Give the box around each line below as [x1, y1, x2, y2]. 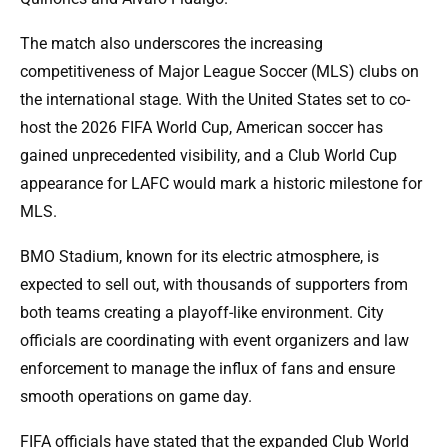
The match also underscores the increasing [20, 34, 323, 54]
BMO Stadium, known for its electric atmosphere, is [20, 247, 379, 267]
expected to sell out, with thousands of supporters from [20, 275, 408, 295]
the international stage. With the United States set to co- [20, 90, 410, 110]
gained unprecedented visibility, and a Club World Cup [20, 146, 397, 166]
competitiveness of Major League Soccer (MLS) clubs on [20, 62, 419, 82]
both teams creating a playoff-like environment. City [20, 303, 384, 323]
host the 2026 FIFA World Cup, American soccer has [20, 118, 383, 138]
